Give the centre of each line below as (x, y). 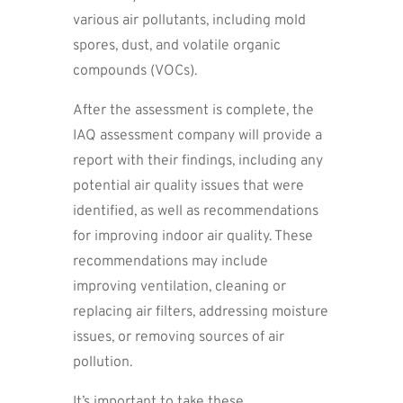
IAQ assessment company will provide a (197, 135)
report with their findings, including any (197, 161)
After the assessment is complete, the (193, 110)
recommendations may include (170, 261)
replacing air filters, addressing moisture (200, 312)
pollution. (102, 362)
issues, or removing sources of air (178, 337)
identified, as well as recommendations (195, 211)
